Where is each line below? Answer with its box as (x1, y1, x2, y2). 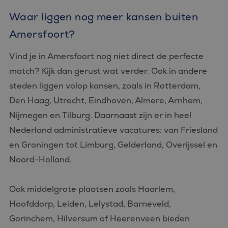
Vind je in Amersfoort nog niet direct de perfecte (9, 51, 204, 62)
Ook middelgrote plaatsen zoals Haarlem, (9, 184, 175, 194)
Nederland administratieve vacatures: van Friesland (9, 125, 218, 135)
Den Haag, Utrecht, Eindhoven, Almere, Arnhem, (9, 95, 203, 106)
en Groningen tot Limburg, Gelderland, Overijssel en (9, 139, 217, 150)
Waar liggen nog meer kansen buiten (9, 10, 198, 23)
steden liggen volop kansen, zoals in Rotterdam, (9, 80, 201, 91)
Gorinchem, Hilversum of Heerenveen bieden (9, 213, 190, 224)
